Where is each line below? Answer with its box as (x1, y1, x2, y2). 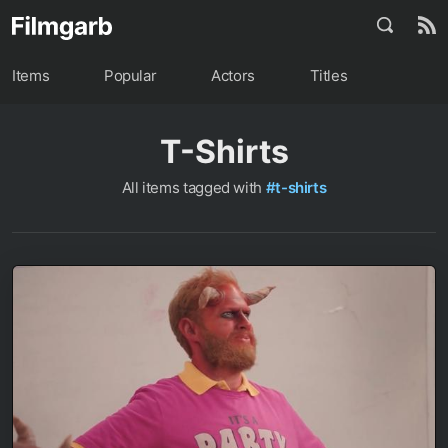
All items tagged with (121, 178, 266, 197)
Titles (309, 66, 348, 85)
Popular (103, 66, 157, 85)
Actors (211, 66, 255, 85)
